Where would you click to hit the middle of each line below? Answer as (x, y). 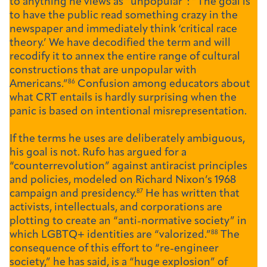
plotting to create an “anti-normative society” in (128, 222)
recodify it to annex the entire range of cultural (125, 57)
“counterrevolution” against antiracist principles (128, 167)
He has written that (191, 194)
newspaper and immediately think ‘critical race (123, 30)
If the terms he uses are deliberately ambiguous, (127, 139)
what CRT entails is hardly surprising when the (123, 98)
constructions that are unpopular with (103, 71)
